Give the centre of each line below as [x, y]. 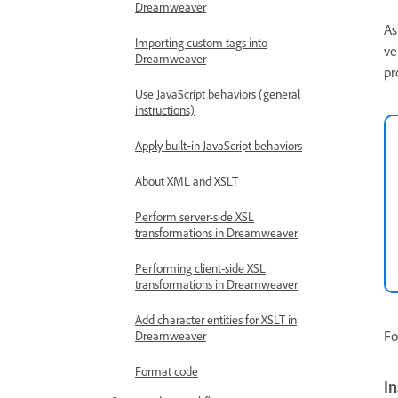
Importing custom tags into [201, 42]
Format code [167, 371]
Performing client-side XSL [200, 268]
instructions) [165, 110]
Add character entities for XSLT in [216, 319]
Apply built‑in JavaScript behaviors [219, 145]
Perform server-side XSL [195, 216]
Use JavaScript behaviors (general [218, 94]
